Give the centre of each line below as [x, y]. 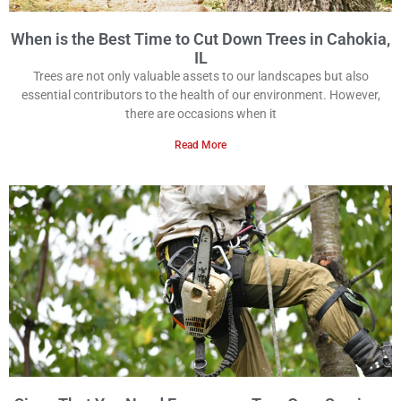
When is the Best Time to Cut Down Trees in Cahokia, [200, 39]
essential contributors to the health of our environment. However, [200, 95]
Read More [200, 145]
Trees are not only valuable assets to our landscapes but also [200, 77]
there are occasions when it [200, 114]
